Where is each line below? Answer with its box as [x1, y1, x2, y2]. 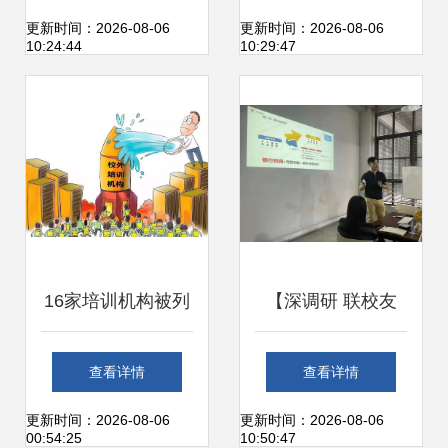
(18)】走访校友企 [261, 411, 401, 431]
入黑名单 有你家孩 [42, 351, 192, 371]
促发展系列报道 [268, 351, 394, 371]
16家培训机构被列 [44, 291, 190, 311]
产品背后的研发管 [259, 19, 403, 39]
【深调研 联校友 [265, 291, 397, 311]
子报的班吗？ [63, 411, 171, 431]
